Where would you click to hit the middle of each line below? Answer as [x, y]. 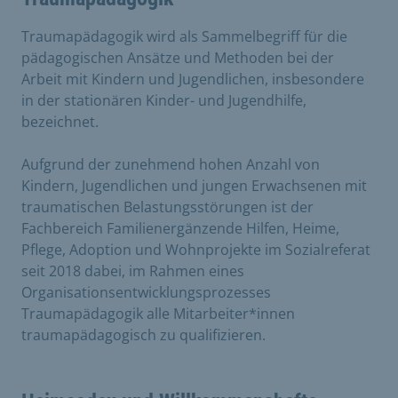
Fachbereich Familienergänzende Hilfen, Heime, [180, 228]
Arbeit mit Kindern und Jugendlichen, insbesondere [193, 79]
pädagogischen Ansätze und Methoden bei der [178, 57]
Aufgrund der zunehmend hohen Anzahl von [171, 164]
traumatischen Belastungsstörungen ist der [167, 207]
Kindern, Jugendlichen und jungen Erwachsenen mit [194, 185]
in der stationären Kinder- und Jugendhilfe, [164, 100]
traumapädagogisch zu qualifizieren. [143, 334]
